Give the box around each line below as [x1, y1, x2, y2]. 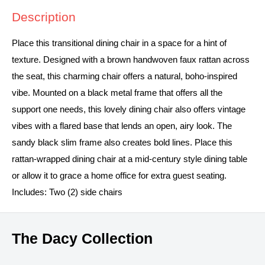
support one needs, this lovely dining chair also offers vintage [12, 104, 245, 114]
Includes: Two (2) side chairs [12, 186, 122, 197]
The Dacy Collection [12, 230, 153, 247]
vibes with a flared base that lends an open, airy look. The [12, 120, 232, 131]
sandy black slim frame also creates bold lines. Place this [12, 137, 232, 147]
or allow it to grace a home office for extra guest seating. [12, 170, 227, 180]
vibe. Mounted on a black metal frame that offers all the [12, 87, 222, 98]
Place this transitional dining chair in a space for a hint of [12, 37, 227, 48]
